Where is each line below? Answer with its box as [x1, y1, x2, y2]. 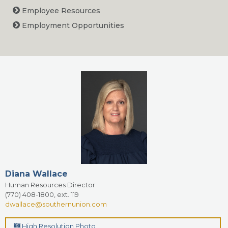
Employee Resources [20, 6, 100, 15]
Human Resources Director [5, 180, 95, 189]
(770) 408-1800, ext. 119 [5, 190, 79, 198]
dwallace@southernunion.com [5, 199, 107, 208]
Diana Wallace [5, 168, 68, 179]
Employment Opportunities [20, 21, 124, 30]
